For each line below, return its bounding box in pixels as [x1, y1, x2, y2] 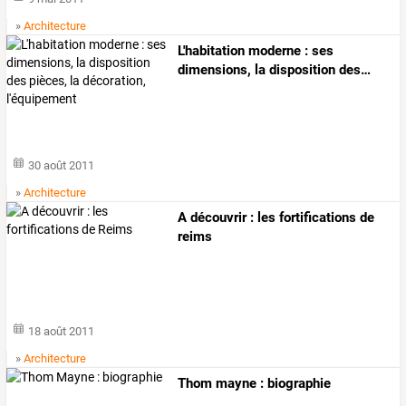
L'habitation [178, 43, 246, 60]
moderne [245, 43, 302, 60]
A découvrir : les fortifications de [178, 208, 375, 226]
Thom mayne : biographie [178, 374, 332, 391]
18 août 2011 [28, 324, 95, 338]
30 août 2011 [28, 158, 95, 172]
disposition [266, 62, 336, 79]
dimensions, [178, 62, 252, 79]
